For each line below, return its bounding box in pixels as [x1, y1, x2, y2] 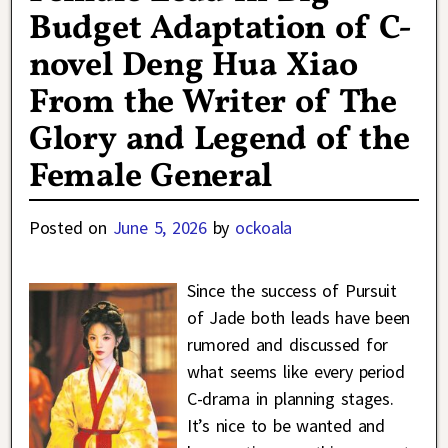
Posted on [29, 216, 113, 240]
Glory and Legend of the [29, 116, 410, 164]
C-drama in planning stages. [186, 387, 394, 411]
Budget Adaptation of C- [29, 5, 412, 53]
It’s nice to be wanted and [186, 414, 385, 438]
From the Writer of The [29, 79, 397, 127]
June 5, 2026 [112, 216, 207, 240]
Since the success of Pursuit [186, 279, 397, 303]
